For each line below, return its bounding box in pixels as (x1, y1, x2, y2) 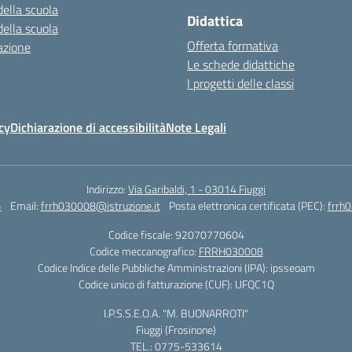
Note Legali (166, 118, 226, 137)
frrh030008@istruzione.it (40, 197, 160, 214)
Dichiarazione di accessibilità (10, 118, 166, 137)
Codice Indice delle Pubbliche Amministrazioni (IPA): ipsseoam (37, 259, 315, 276)
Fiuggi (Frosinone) (136, 321, 216, 338)
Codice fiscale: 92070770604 (108, 226, 244, 243)
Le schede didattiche (187, 55, 295, 74)
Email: (9, 197, 41, 214)
